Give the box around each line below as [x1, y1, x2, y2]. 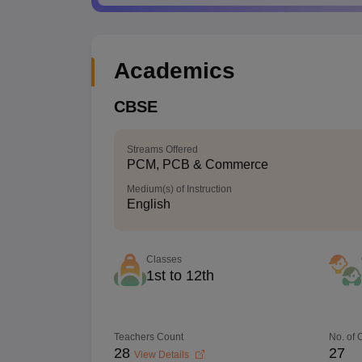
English [126, 197, 170, 211]
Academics [113, 58, 235, 83]
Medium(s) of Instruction [126, 183, 232, 195]
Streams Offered [126, 144, 198, 155]
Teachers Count [113, 331, 183, 343]
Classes [145, 254, 182, 265]
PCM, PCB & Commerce [126, 158, 268, 171]
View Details [133, 349, 192, 360]
